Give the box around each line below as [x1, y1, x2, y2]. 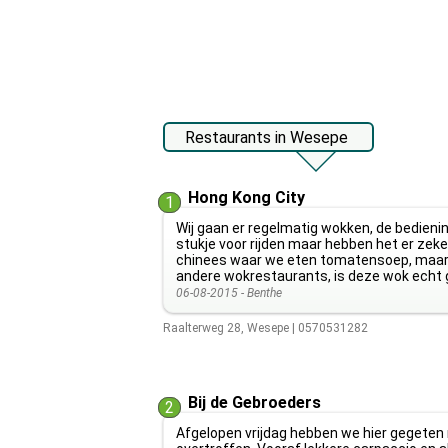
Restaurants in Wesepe [184, 128, 348, 147]
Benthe [246, 286, 282, 300]
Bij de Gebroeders [187, 393, 321, 412]
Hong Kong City [187, 188, 305, 207]
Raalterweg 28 [162, 321, 241, 335]
